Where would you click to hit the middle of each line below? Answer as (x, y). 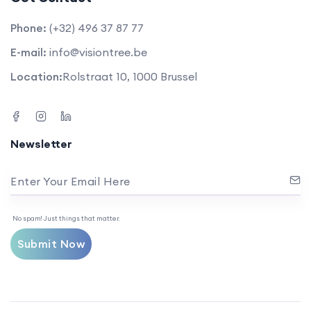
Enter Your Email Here (70, 181)
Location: (36, 76)
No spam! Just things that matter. (66, 218)
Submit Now (51, 244)
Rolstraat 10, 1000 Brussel (130, 76)
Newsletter (41, 143)
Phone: (28, 27)
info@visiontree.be (98, 52)
